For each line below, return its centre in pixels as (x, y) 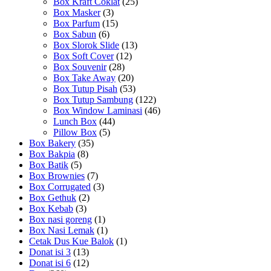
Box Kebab (51, 208)
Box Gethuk (53, 197)
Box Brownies (57, 175)
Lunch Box (75, 121)
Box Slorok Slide (86, 45)
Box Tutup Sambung (93, 99)
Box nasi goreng (60, 219)
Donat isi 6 (50, 263)
